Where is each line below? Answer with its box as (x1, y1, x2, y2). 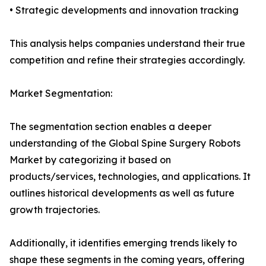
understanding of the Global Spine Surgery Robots (9, 137, 240, 150)
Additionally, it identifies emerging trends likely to (9, 237, 237, 249)
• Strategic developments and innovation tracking (9, 4, 239, 17)
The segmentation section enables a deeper (9, 121, 211, 133)
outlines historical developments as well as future (9, 187, 235, 199)
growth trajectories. (9, 204, 100, 216)
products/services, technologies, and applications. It (9, 170, 251, 183)
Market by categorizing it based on (9, 154, 171, 166)
